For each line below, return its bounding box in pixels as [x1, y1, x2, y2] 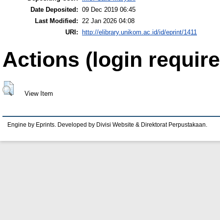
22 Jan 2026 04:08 [82, 17, 135, 25]
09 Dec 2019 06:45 [82, 5, 136, 13]
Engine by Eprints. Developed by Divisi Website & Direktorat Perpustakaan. [7, 121, 207, 128]
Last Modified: [35, 17, 78, 25]
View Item [24, 89, 53, 97]
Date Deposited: [30, 5, 78, 13]
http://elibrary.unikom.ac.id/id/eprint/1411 [82, 28, 197, 36]
